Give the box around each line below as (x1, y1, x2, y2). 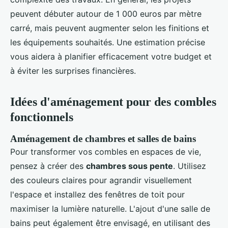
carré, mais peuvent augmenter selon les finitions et (10, 23, 209, 34)
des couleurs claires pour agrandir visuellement (10, 175, 192, 186)
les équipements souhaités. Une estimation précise (10, 37, 205, 48)
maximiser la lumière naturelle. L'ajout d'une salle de (10, 204, 210, 214)
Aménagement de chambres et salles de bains (10, 133, 196, 145)
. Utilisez (173, 161, 206, 172)
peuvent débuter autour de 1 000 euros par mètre (10, 9, 202, 19)
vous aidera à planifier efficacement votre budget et (10, 51, 212, 62)
